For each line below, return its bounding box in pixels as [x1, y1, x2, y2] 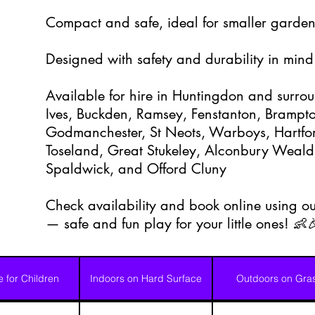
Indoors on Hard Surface [90, 271, 202, 285]
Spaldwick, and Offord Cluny [46, 160, 226, 178]
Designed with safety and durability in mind [46, 50, 314, 68]
